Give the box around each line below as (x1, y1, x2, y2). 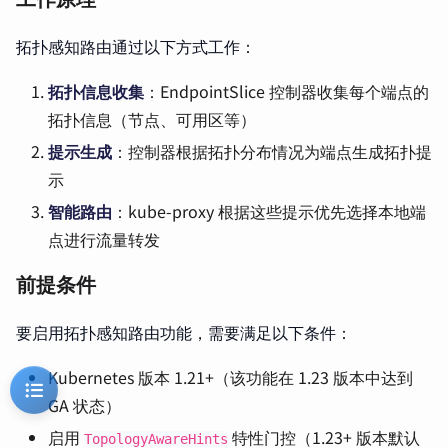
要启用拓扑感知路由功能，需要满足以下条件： (16, 320, 352, 344)
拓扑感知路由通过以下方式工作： (16, 34, 256, 58)
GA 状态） (48, 393, 121, 417)
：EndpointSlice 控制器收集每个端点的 (144, 79, 429, 103)
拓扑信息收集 (48, 79, 144, 103)
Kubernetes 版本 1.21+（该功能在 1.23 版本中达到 (48, 365, 413, 389)
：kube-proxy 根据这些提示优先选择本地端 (112, 199, 426, 223)
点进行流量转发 (48, 227, 160, 251)
